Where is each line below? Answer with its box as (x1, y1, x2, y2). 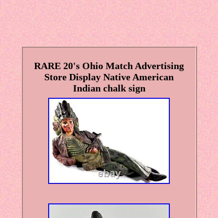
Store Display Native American (44, 72, 174, 83)
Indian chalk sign (73, 83, 145, 94)
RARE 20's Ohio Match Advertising (34, 60, 184, 72)
